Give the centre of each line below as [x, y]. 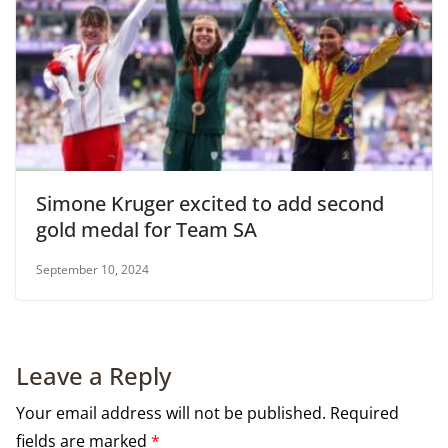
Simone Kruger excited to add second [210, 204]
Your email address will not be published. [171, 413]
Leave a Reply [93, 376]
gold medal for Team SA [146, 230]
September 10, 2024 [92, 270]
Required [364, 413]
